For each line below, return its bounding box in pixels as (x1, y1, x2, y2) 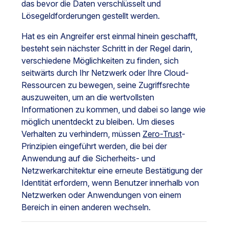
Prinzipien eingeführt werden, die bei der (21, 141, 167, 152)
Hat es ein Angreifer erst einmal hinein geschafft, (21, 31, 197, 42)
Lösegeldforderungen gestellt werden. (21, 11, 160, 21)
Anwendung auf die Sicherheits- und (21, 153, 155, 164)
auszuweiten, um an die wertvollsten (21, 92, 154, 103)
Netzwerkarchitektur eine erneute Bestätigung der (21, 165, 203, 176)
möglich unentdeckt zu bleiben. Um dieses (21, 117, 175, 127)
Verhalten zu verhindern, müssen (21, 129, 142, 139)
